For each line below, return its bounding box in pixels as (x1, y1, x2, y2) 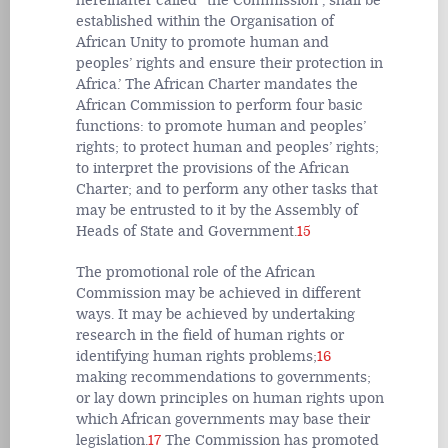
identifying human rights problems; (76, 348, 317, 366)
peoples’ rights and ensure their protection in (76, 54, 383, 72)
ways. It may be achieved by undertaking (76, 306, 355, 324)
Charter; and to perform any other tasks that (76, 180, 378, 198)
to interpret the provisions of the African (76, 159, 349, 177)
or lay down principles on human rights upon (76, 390, 384, 408)
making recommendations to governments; (76, 369, 371, 387)
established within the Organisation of (76, 12, 334, 30)
